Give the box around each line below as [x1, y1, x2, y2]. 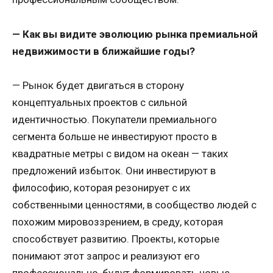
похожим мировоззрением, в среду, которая [12, 216, 223, 229]
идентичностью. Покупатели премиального [12, 113, 217, 126]
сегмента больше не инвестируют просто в [12, 130, 217, 143]
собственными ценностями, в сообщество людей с [12, 199, 257, 211]
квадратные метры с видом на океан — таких [12, 147, 228, 160]
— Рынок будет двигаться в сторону [12, 79, 184, 92]
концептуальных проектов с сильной [12, 96, 187, 109]
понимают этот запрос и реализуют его [12, 250, 200, 263]
